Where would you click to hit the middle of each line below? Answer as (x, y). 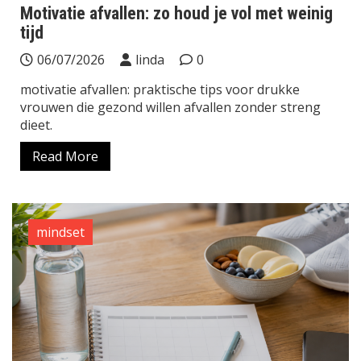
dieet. (36, 124)
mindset (60, 232)
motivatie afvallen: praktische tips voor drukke (160, 89)
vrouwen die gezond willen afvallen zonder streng (170, 107)
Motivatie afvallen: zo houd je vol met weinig (176, 13)
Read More (65, 156)
